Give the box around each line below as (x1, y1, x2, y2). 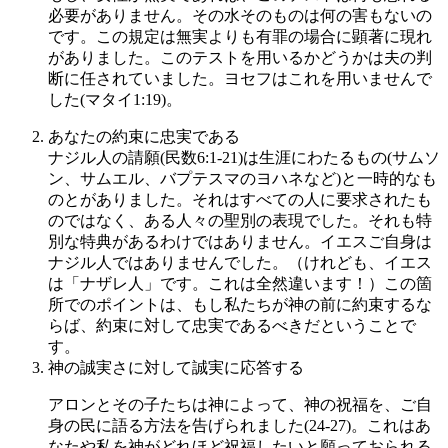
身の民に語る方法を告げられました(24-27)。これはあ (48, 416, 431, 434)
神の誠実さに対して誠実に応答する (48, 358, 304, 376)
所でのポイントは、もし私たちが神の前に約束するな (48, 295, 432, 313)
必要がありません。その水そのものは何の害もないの (48, 6, 432, 24)
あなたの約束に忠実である (48, 127, 240, 145)
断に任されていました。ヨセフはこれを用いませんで (48, 69, 432, 87)
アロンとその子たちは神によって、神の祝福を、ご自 (48, 395, 432, 413)
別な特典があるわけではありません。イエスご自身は (48, 232, 432, 250)
